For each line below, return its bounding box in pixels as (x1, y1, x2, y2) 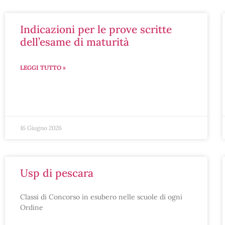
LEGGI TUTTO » (20, 64, 66, 71)
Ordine (20, 203, 43, 212)
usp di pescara (28, 166, 93, 180)
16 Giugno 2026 (20, 124, 62, 132)
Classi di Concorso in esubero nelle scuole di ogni (20, 192, 182, 201)
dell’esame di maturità (20, 35, 129, 49)
